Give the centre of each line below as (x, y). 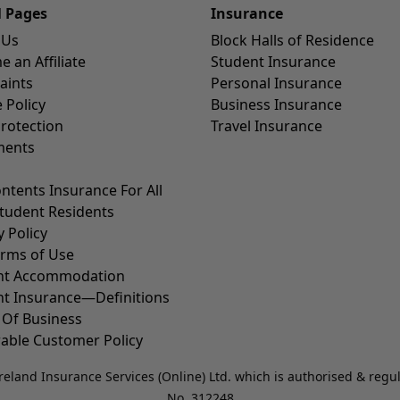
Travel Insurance (267, 126)
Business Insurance (276, 104)
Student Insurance (273, 62)
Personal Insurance (276, 83)
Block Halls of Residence (292, 40)
